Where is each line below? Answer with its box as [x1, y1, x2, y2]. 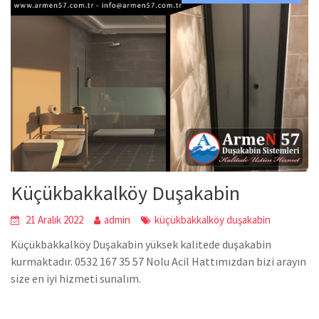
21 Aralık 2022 [26, 212, 84, 226]
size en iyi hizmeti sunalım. [11, 271, 142, 286]
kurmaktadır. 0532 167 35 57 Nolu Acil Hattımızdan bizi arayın [11, 253, 307, 268]
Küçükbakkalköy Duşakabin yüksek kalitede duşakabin [11, 236, 272, 251]
